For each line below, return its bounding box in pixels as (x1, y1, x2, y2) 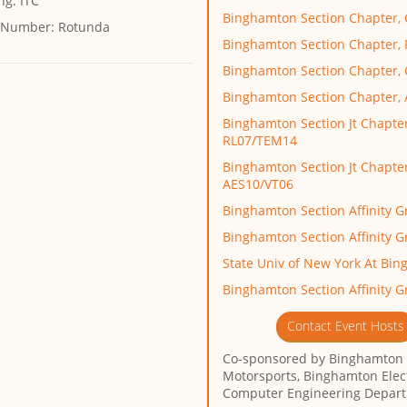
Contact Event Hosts (286, 317, 404, 335)
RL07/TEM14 (223, 132, 298, 150)
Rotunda (55, 18, 111, 36)
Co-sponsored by (223, 350, 326, 368)
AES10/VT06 (223, 175, 294, 194)
